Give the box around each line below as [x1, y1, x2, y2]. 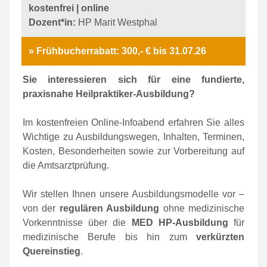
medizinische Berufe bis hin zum [23, 232, 196, 242]
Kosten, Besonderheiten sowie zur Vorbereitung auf [23, 146, 244, 156]
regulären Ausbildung [59, 203, 160, 213]
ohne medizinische [159, 203, 245, 213]
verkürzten [196, 232, 244, 242]
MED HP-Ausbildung [131, 218, 228, 228]
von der [23, 203, 60, 213]
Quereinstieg [23, 246, 80, 256]
